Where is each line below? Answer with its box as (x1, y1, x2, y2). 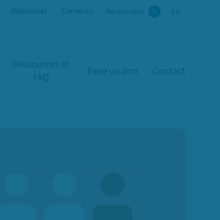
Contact (152, 64, 186, 78)
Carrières (62, 5, 94, 17)
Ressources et (12, 57, 69, 71)
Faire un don (87, 64, 137, 78)
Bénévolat (11, 5, 47, 17)
